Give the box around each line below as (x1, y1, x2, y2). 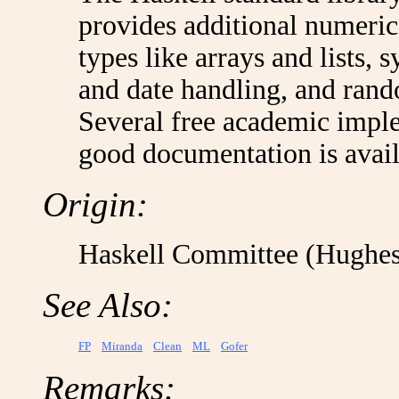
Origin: (43, 185, 148, 224)
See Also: (43, 286, 173, 324)
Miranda (102, 339, 142, 353)
